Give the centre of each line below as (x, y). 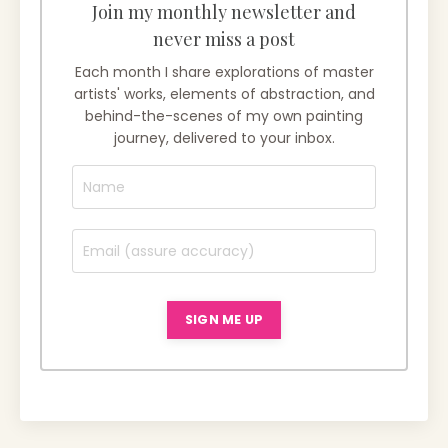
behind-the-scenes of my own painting (224, 116)
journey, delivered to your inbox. (224, 138)
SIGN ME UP (224, 320)
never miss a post (224, 39)
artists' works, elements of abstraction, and (224, 94)
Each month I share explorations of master (224, 72)
